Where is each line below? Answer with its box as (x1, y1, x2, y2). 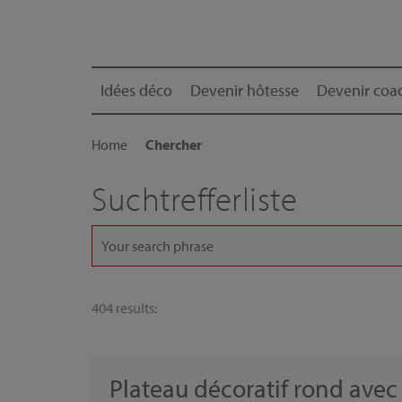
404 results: (92, 299, 157, 317)
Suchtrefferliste (92, 177, 297, 220)
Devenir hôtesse (190, 80, 299, 100)
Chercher (145, 135, 202, 153)
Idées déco (100, 80, 172, 100)
